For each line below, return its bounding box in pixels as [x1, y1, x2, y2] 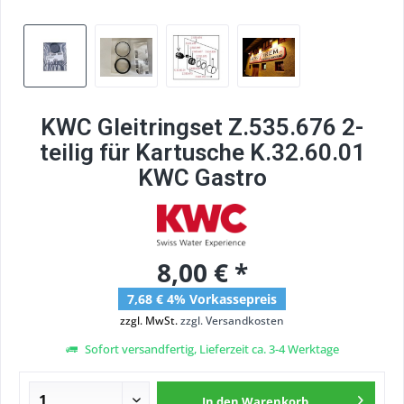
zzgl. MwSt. [120, 313, 180, 329]
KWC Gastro [137, 164, 267, 191]
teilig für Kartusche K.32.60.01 [39, 139, 365, 166]
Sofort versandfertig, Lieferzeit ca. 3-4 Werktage [81, 341, 339, 358]
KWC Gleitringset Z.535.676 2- [41, 114, 363, 141]
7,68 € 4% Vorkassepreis [127, 290, 277, 308]
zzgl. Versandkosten [180, 313, 284, 329]
